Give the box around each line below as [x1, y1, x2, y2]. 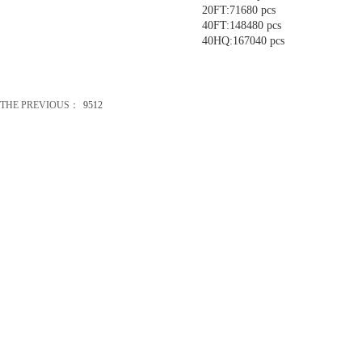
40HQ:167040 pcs [202, 35, 284, 47]
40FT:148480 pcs [202, 19, 281, 32]
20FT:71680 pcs [202, 4, 288, 16]
